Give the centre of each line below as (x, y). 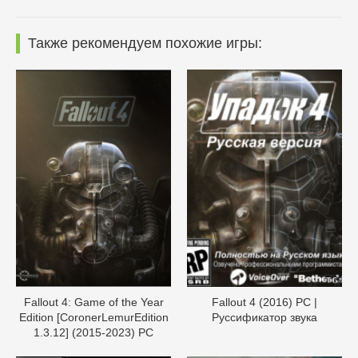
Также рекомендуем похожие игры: (145, 44)
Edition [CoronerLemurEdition (93, 317)
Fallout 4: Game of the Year (93, 302)
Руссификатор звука (265, 317)
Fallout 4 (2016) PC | (265, 302)
